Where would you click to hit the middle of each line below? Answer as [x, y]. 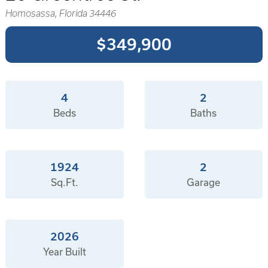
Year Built [64, 252]
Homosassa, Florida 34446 [60, 13]
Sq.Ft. [64, 182]
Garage [204, 182]
